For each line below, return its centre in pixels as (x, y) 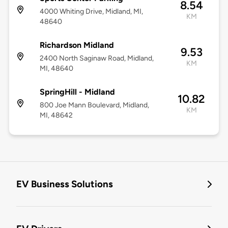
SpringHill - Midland (77, 92)
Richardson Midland (77, 45)
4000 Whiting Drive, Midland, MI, (91, 12)
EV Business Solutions (65, 184)
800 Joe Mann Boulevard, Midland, (94, 105)
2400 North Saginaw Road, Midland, (96, 59)
